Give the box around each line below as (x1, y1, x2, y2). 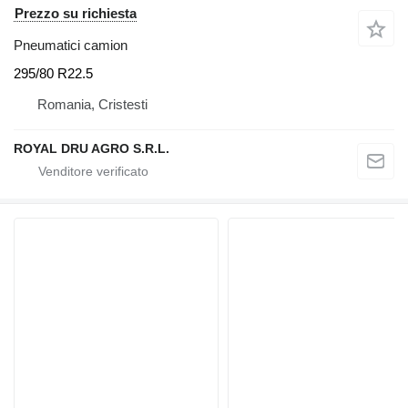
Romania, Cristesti (37, 97, 148, 113)
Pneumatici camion (14, 36, 127, 53)
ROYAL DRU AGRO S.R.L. (14, 141, 169, 157)
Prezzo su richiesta (15, 5, 137, 21)
